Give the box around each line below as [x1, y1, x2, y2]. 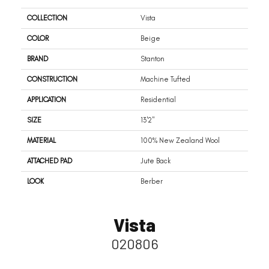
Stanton [141, 55, 165, 64]
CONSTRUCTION [27, 75, 77, 84]
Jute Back [141, 157, 171, 166]
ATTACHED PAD [27, 157, 72, 166]
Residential [141, 95, 176, 104]
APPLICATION [27, 95, 66, 104]
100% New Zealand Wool [141, 136, 220, 145]
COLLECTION [27, 14, 67, 23]
